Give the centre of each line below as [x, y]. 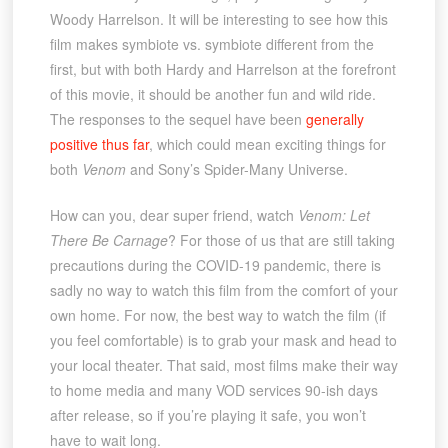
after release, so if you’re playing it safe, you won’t [207, 415]
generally [334, 119]
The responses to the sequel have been [177, 119]
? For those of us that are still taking [281, 240]
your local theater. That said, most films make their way [223, 365]
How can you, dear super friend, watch [173, 215]
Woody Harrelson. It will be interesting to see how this [218, 19]
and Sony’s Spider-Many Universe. [236, 169]
